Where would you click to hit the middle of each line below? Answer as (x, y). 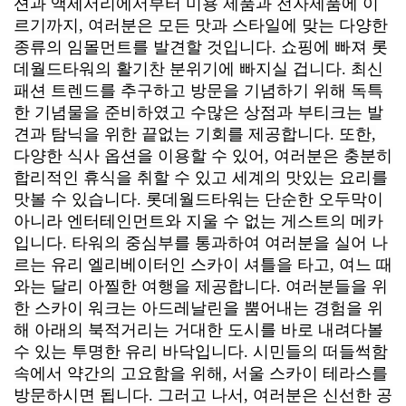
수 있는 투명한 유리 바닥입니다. (133, 351)
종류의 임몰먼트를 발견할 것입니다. (147, 47)
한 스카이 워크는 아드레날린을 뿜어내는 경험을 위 (198, 308)
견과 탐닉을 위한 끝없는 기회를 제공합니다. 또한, (195, 134)
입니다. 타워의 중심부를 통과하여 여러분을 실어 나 (201, 242)
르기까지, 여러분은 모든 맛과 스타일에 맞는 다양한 (201, 25)
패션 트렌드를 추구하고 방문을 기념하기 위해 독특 (198, 90)
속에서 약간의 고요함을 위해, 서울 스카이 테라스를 (201, 373)
